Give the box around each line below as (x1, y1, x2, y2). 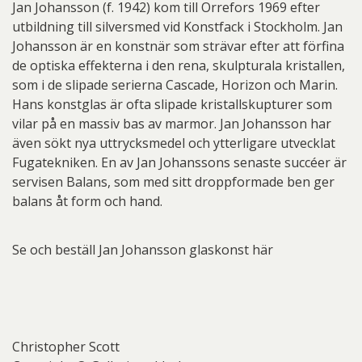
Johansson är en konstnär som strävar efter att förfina (12, 37, 344, 55)
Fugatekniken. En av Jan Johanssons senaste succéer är (12, 154, 347, 171)
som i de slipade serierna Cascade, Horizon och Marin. (12, 76, 338, 94)
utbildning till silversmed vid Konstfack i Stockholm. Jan (12, 18, 343, 36)
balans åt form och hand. (12, 192, 162, 210)
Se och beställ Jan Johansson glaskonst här (12, 241, 273, 259)
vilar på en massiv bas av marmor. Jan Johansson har (12, 115, 331, 133)
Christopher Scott (12, 338, 120, 356)
